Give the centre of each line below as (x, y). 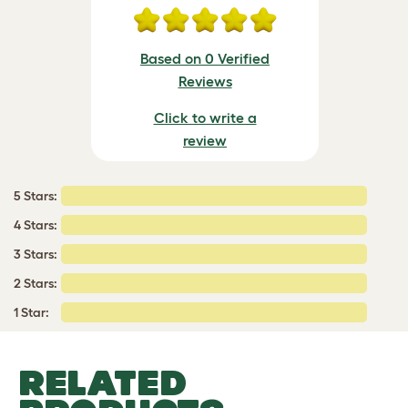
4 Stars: (36, 225)
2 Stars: (36, 283)
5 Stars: (36, 196)
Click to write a (205, 117)
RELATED (102, 382)
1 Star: (31, 312)
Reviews (205, 81)
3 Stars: (36, 254)
